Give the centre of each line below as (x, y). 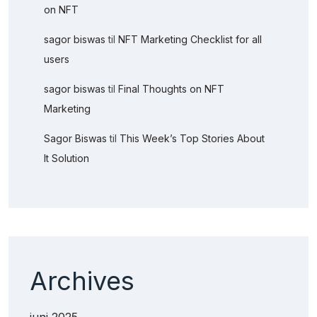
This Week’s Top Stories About (192, 138)
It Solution (67, 158)
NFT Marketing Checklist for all (190, 39)
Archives (82, 281)
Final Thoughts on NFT (171, 88)
